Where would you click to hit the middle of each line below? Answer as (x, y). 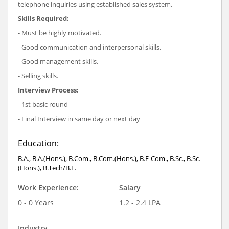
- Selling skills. (38, 75)
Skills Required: (43, 18)
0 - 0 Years (36, 202)
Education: (38, 143)
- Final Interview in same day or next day (79, 118)
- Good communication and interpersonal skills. (89, 47)
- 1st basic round (43, 104)
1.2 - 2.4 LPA (140, 202)
